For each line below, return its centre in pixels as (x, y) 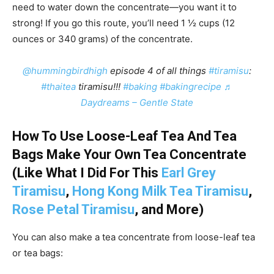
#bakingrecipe (191, 86)
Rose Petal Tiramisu (73, 209)
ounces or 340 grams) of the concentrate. (102, 39)
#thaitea (58, 86)
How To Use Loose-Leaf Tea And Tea (124, 136)
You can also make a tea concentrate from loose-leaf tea (134, 237)
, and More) (169, 209)
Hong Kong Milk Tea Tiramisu (160, 191)
